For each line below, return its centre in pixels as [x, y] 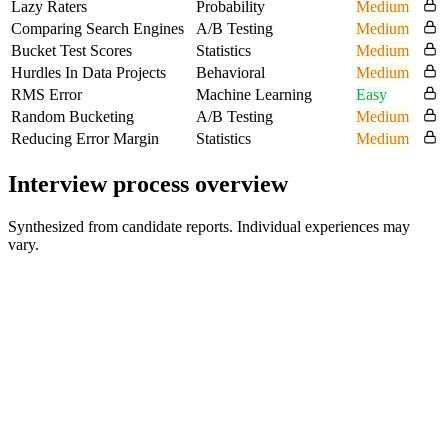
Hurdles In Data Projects [88, 72]
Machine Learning [254, 94]
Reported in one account [85, 372]
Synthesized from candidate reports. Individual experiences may [209, 226]
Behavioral [230, 72]
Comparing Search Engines [97, 28]
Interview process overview [148, 183]
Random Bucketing [72, 116]
